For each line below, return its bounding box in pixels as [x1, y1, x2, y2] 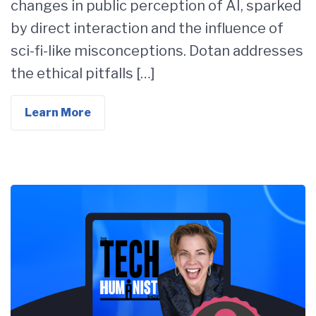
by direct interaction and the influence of [11, 20, 284, 37]
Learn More [25, 106, 91, 119]
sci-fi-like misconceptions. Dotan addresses [11, 42, 303, 59]
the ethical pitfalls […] [11, 65, 155, 82]
